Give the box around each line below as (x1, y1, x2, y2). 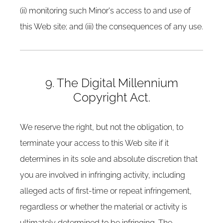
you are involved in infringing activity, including (20, 170, 185, 180)
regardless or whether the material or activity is (20, 202, 187, 212)
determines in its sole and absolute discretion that (20, 154, 198, 164)
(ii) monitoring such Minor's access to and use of (20, 6, 191, 15)
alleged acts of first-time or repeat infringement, (20, 186, 192, 196)
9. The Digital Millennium (45, 76, 178, 90)
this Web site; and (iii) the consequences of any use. (20, 22, 203, 31)
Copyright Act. (73, 90, 150, 105)
